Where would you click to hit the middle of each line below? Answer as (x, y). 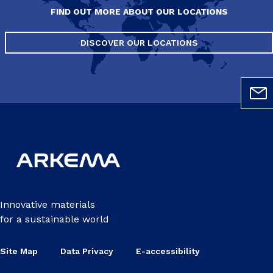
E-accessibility (168, 251)
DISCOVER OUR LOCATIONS (139, 43)
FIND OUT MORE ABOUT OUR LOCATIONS (139, 12)
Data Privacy (87, 251)
